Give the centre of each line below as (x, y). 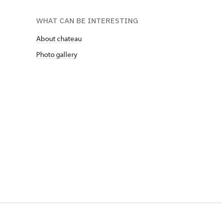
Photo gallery (57, 55)
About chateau (59, 39)
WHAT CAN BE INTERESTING (87, 21)
